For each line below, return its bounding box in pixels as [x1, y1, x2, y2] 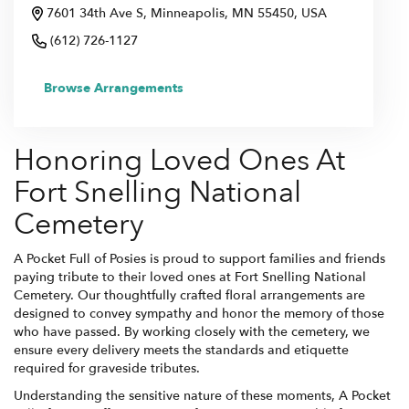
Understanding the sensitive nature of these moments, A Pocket [14, 387, 391, 405]
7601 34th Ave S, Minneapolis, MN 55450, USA [47, 5, 327, 23]
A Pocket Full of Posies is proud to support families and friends [14, 250, 385, 268]
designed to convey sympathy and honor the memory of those [14, 305, 384, 323]
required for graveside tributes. [14, 360, 200, 378]
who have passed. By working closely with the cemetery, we [14, 323, 370, 341]
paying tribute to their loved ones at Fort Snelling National [14, 268, 366, 287]
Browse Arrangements [44, 79, 184, 98]
